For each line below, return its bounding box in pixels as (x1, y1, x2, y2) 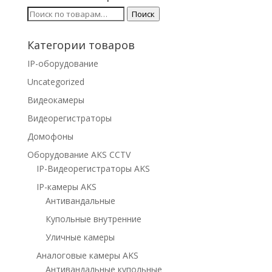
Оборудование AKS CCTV (27, 149, 131, 160)
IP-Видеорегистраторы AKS (36, 163, 150, 174)
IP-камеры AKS (36, 181, 97, 192)
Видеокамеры (27, 94, 84, 106)
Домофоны (27, 131, 73, 142)
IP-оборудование (27, 58, 98, 69)
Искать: (26, 7, 58, 19)
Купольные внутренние (45, 213, 141, 225)
